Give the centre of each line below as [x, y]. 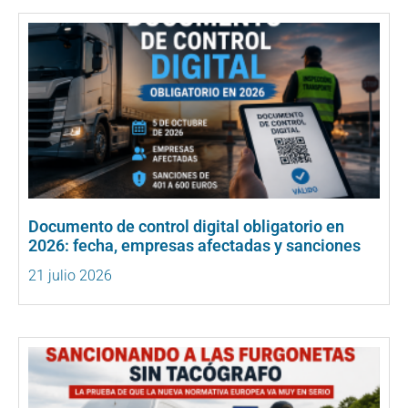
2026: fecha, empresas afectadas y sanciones [194, 246]
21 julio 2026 [70, 276]
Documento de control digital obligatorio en [186, 227]
